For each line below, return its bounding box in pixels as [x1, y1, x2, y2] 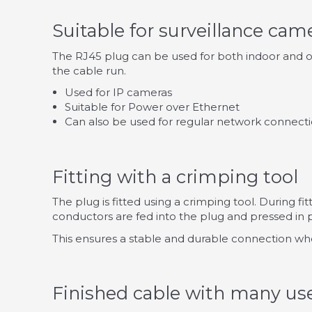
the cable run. [52, 63, 126, 77]
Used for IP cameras [65, 86, 172, 100]
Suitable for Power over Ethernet [65, 100, 240, 114]
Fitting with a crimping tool [52, 165, 298, 187]
